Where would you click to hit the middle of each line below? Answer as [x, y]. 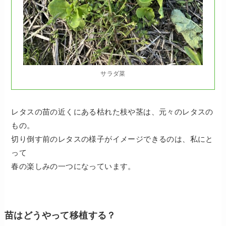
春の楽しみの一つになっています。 [73, 166]
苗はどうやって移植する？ [60, 215]
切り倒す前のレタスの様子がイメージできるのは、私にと [112, 139]
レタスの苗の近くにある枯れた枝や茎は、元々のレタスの [112, 111]
